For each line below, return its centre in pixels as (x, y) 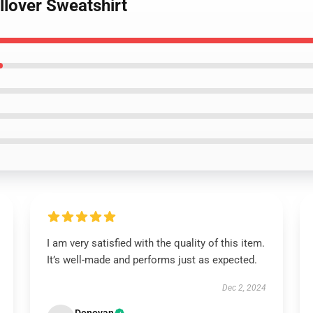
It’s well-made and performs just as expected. (152, 260)
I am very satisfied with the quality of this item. (155, 243)
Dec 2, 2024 (245, 288)
